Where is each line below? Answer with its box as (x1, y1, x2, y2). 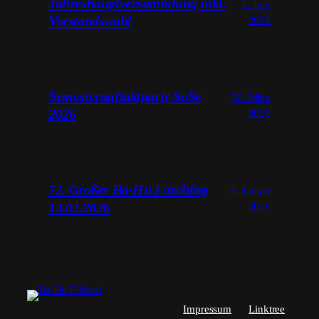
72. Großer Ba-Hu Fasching (48, 181, 208, 197)
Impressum (183, 303, 231, 315)
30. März (231, 91, 271, 103)
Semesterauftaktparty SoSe (48, 88, 202, 104)
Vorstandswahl (48, 13, 132, 29)
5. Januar (231, 184, 271, 197)
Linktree (249, 303, 286, 315)
